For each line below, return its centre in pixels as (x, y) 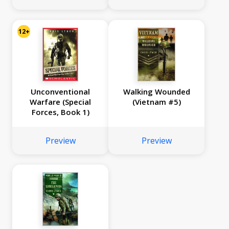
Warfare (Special (60, 102)
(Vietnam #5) (156, 102)
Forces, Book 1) (60, 112)
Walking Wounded (156, 92)
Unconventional (60, 92)
